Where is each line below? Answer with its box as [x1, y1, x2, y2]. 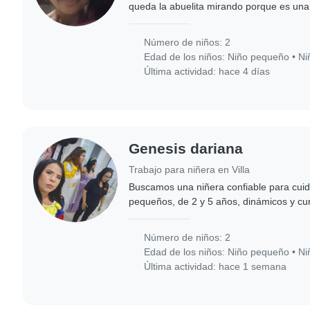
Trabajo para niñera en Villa [129, 164, 250, 176]
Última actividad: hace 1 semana [141, 261, 287, 273]
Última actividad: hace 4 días [141, 65, 271, 77]
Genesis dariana [129, 140, 244, 156]
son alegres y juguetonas [129, 15, 239, 26]
